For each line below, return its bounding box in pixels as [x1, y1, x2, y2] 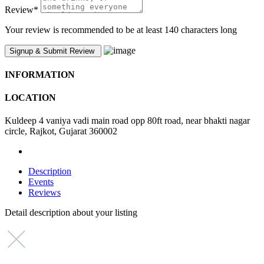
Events [28, 177, 54, 187]
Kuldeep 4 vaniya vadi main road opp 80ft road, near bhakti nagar [5, 115, 250, 126]
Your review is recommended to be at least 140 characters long [5, 24, 237, 35]
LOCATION [5, 93, 56, 103]
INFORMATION [5, 69, 75, 80]
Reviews [28, 187, 61, 198]
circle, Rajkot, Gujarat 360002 [5, 126, 117, 137]
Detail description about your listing [5, 207, 137, 218]
